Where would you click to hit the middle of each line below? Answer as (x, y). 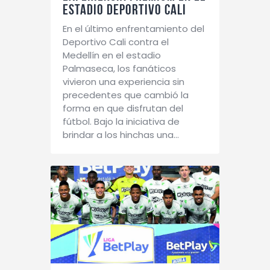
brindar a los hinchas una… (121, 135)
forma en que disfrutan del (123, 108)
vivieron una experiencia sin (124, 82)
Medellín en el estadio (112, 55)
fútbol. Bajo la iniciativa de (121, 122)
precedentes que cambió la (126, 95)
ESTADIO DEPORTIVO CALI (124, 10)
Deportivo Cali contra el (116, 42)
